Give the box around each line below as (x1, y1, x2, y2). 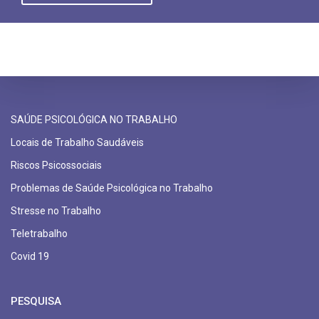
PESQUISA (11, 295, 61, 308)
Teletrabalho (11, 228, 68, 239)
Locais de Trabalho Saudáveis (11, 137, 144, 148)
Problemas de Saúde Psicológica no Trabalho (11, 182, 213, 194)
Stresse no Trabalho (11, 205, 101, 216)
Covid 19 (11, 251, 49, 262)
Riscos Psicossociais (11, 159, 102, 171)
